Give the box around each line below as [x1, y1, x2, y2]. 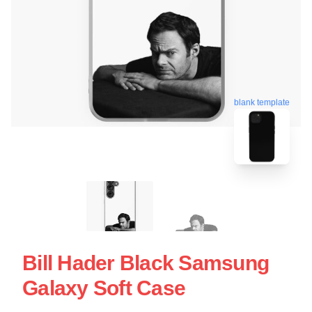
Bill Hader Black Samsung [22, 251, 269, 274]
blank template [234, 95, 290, 105]
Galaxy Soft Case [22, 276, 185, 299]
